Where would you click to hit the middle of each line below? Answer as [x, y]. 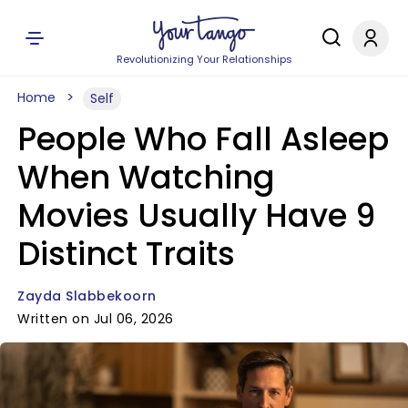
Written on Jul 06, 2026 [96, 319]
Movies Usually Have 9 [196, 215]
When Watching [146, 177]
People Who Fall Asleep [203, 139]
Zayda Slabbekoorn [87, 296]
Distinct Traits [126, 254]
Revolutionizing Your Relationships [204, 59]
